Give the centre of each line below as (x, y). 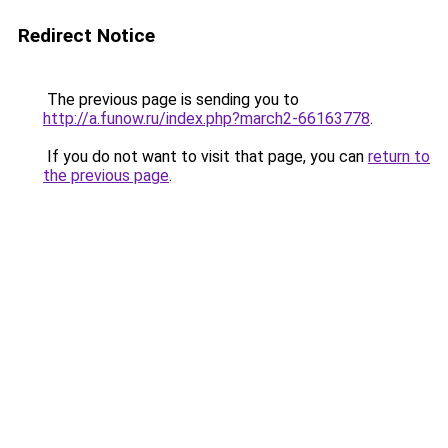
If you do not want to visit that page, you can (205, 156)
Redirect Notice (86, 35)
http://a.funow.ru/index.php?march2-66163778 (206, 118)
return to (399, 156)
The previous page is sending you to (171, 99)
